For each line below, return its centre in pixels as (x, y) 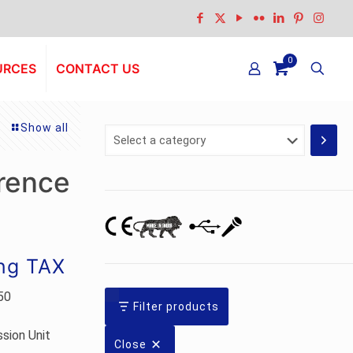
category (136, 167)
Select (127, 132)
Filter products (176, 307)
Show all (45, 128)
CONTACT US (98, 69)
